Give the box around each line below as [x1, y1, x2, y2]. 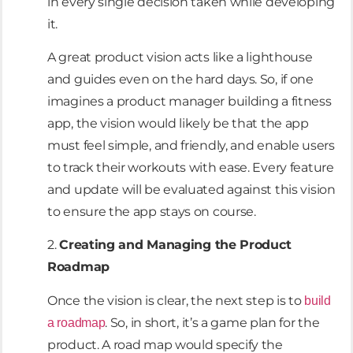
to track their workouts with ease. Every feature [47, 160, 334, 176]
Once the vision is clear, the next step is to [47, 292, 305, 308]
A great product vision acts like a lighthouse [47, 50, 313, 65]
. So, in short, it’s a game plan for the [105, 314, 320, 330]
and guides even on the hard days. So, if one [47, 72, 314, 87]
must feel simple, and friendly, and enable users [47, 138, 335, 154]
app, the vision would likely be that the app [47, 116, 309, 132]
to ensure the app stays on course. [47, 204, 256, 220]
